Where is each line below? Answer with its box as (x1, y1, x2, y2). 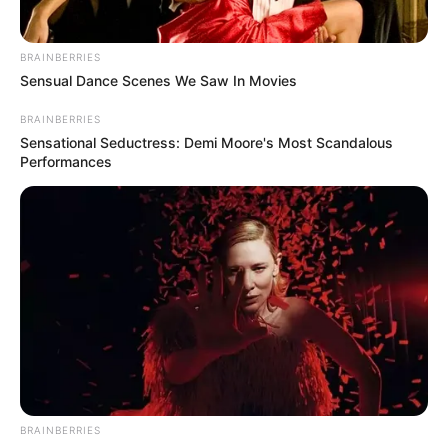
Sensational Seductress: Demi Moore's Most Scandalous (20, 134, 393, 152)
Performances (20, 153, 112, 171)
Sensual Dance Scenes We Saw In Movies (20, 72, 297, 90)
